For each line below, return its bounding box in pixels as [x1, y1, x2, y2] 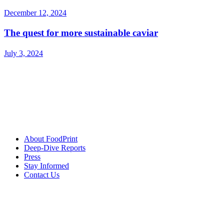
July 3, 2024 [4, 49, 43, 58]
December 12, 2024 [4, 8, 66, 17]
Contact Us [24, 170, 59, 179]
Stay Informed [24, 161, 69, 170]
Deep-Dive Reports [24, 143, 85, 152]
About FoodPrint [24, 134, 77, 143]
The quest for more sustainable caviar [4, 27, 158, 38]
